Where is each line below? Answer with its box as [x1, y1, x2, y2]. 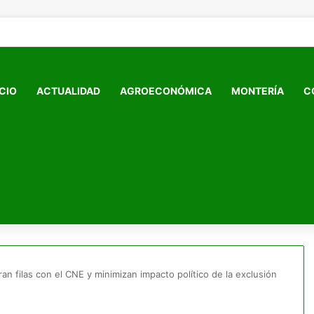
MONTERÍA [231, 85, 284, 97]
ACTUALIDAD [36, 85, 100, 97]
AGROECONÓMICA [119, 85, 212, 97]
